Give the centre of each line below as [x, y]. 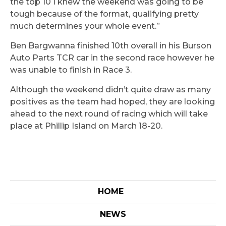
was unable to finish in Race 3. [71, 70]
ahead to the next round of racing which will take [109, 114]
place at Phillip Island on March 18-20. [86, 126]
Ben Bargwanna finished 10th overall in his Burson [111, 46]
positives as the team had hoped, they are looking [112, 102]
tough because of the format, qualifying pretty [104, 14]
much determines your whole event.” [85, 26]
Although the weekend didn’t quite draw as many [110, 90]
